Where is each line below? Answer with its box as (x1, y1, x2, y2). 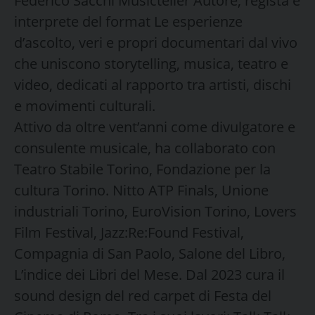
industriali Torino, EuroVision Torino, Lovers (14, 201, 297, 221)
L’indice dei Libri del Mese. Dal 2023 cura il (14, 264, 285, 284)
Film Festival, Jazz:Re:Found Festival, (14, 222, 244, 242)
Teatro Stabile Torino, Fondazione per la (14, 159, 271, 179)
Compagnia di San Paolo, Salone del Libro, (14, 243, 285, 263)
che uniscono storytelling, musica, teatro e (14, 53, 288, 73)
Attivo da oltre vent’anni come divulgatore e (14, 117, 295, 136)
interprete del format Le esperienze (14, 11, 243, 31)
